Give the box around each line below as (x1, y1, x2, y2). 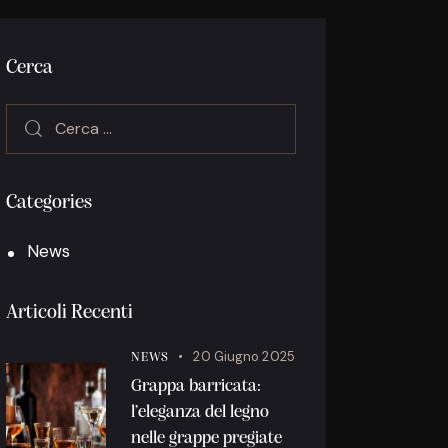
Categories (6, 193, 93, 214)
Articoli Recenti (6, 303, 134, 324)
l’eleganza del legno (131, 404, 270, 422)
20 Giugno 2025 (193, 348, 295, 366)
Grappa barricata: (131, 378, 262, 396)
